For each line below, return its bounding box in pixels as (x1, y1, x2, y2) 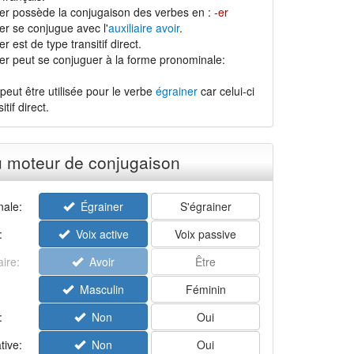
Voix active (69, 226, 129, 242)
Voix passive (175, 226, 237, 242)
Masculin (73, 281, 125, 297)
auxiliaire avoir (107, 20, 179, 36)
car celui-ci (197, 83, 254, 99)
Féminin (185, 281, 226, 297)
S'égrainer (179, 198, 232, 214)
